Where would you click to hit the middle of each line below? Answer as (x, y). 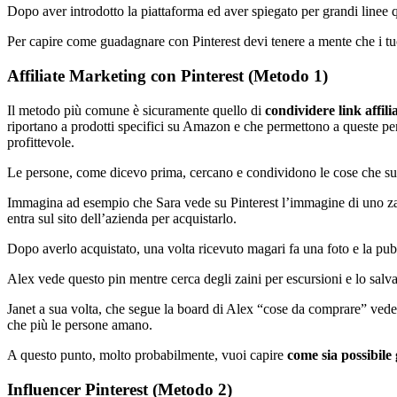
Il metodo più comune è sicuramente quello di (136, 110)
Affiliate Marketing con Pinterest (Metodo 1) (167, 76)
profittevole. (41, 142)
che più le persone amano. (80, 324)
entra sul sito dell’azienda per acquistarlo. (122, 218)
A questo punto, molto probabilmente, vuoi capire (147, 354)
